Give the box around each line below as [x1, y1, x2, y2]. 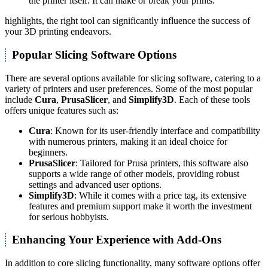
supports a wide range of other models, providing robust [29, 168, 239, 179]
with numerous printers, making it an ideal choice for [29, 136, 227, 147]
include [5, 94, 35, 105]
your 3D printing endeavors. [5, 26, 111, 37]
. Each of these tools [174, 94, 250, 105]
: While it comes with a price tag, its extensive [74, 190, 246, 200]
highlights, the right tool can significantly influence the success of [5, 16, 250, 26]
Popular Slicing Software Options [12, 48, 176, 61]
